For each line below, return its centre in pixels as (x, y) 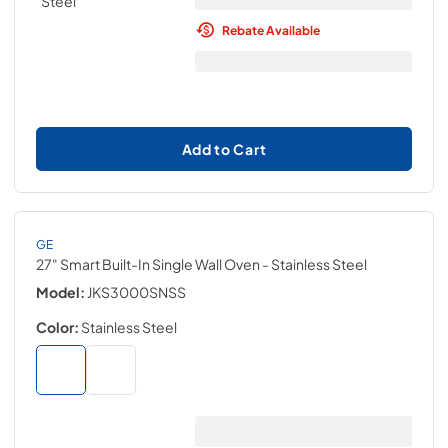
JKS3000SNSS (136, 291)
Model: (60, 291)
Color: (57, 326)
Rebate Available (270, 29)
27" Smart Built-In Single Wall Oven (148, 263)
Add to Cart (224, 148)
